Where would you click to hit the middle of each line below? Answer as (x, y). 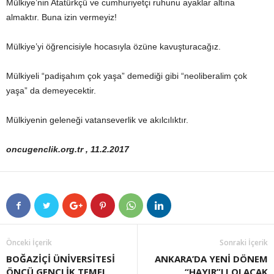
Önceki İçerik (29, 243)
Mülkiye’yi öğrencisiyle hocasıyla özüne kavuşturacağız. (113, 46)
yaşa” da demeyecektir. (51, 91)
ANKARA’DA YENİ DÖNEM (211, 259)
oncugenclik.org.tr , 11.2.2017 (68, 149)
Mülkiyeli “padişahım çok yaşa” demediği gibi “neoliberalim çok (127, 76)
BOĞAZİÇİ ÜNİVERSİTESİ (61, 259)
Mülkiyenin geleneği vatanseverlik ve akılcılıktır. (97, 120)
